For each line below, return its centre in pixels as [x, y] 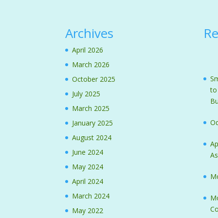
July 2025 [86, 94]
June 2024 [88, 152]
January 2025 [93, 123]
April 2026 [88, 50]
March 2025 [91, 109]
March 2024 [91, 196]
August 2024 [92, 138]
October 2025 [94, 79]
